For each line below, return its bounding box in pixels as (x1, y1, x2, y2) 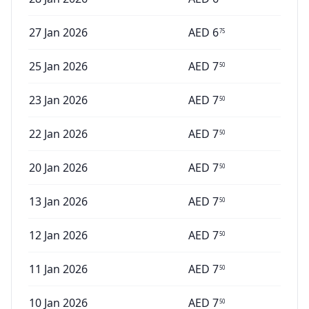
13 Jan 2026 (29, 194, 88, 209)
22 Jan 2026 (29, 126, 88, 141)
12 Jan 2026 (29, 228, 88, 243)
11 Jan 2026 (29, 261, 88, 277)
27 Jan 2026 (29, 25, 88, 40)
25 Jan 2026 (29, 59, 88, 74)
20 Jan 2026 (29, 160, 88, 175)
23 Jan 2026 (29, 92, 88, 108)
